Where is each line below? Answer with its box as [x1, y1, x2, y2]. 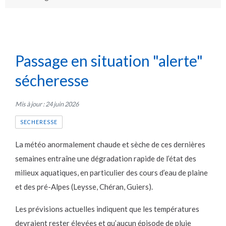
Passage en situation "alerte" [15, 51, 203, 70]
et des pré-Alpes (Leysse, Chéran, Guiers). [15, 182, 153, 192]
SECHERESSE [20, 119, 58, 126]
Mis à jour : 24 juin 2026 [15, 100, 79, 108]
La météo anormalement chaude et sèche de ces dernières [15, 140, 205, 149]
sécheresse [15, 71, 89, 90]
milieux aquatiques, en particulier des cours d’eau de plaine [15, 168, 208, 178]
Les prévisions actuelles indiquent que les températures [15, 204, 199, 214]
